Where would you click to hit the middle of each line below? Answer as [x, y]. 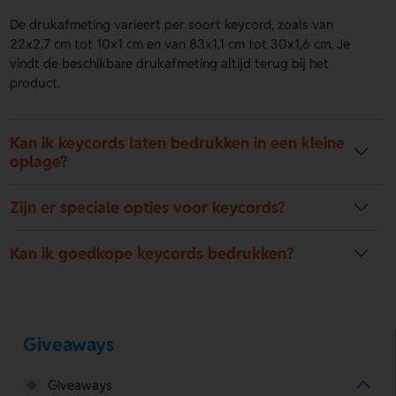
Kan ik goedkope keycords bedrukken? [152, 253]
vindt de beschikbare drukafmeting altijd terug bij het [170, 63]
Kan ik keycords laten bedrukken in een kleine [178, 142]
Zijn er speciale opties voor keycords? [148, 207]
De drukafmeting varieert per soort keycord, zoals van [172, 24]
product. [35, 82]
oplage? [39, 161]
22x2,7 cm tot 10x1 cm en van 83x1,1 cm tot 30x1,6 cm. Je [180, 43]
